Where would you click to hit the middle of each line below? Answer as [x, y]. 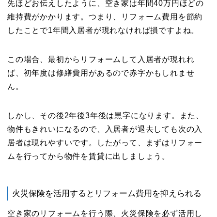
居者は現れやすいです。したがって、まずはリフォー [105, 143]
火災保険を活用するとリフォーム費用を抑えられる [107, 194]
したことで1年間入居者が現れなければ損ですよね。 [103, 31]
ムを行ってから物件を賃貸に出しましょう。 [89, 156]
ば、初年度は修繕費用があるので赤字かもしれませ [101, 73]
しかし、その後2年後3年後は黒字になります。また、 [106, 116]
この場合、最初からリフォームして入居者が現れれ [101, 60]
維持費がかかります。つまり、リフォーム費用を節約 [105, 17]
